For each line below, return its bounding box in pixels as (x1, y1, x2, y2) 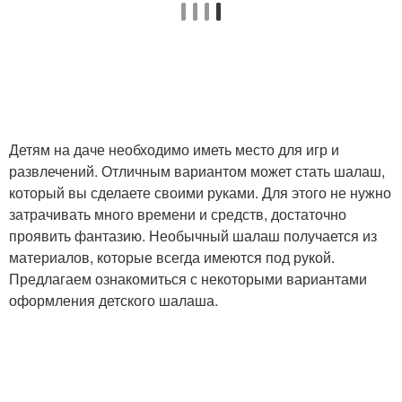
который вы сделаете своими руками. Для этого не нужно (9, 181, 391, 203)
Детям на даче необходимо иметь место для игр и (9, 138, 339, 160)
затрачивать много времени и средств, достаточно (9, 203, 346, 224)
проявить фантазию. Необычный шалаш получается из (9, 224, 377, 246)
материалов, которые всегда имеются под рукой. (9, 246, 335, 267)
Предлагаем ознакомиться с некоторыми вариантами (9, 267, 367, 289)
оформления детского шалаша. (9, 289, 218, 310)
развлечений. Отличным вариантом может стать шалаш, (9, 160, 385, 181)
